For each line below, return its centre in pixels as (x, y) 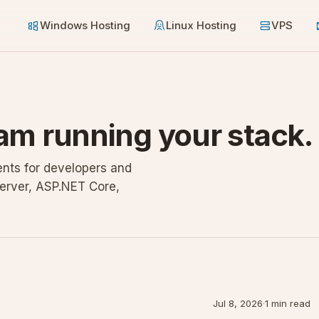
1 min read (288, 303)
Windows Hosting (85, 25)
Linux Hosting (201, 25)
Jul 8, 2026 (238, 303)
